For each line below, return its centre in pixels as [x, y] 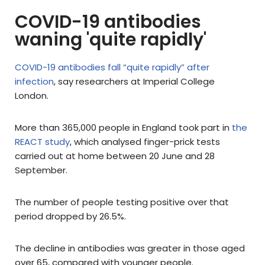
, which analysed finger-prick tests [145, 142]
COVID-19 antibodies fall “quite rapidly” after [112, 67]
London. [33, 96]
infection [34, 82]
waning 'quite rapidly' [111, 40]
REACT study [42, 142]
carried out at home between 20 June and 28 [115, 156]
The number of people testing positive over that [122, 202]
